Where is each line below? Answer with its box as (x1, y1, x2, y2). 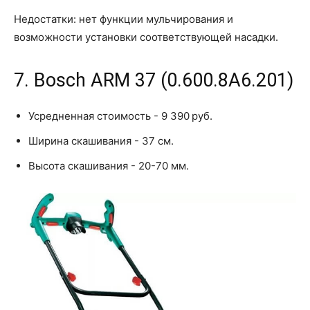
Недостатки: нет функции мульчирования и (14, 12, 233, 26)
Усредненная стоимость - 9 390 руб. (28, 109, 212, 122)
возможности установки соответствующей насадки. (14, 30, 278, 44)
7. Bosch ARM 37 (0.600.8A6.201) (14, 69, 293, 91)
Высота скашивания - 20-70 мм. (28, 158, 189, 172)
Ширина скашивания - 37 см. (28, 134, 174, 147)
